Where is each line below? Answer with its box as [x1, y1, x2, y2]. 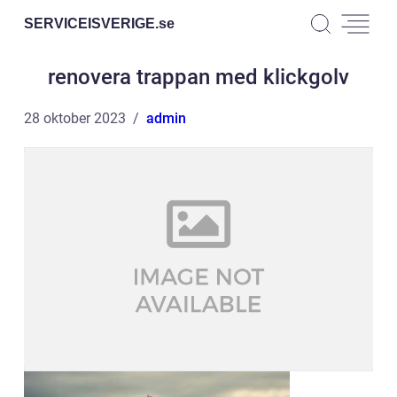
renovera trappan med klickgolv [48, 65, 349, 90]
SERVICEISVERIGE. [24, 15, 159, 31]
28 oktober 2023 [24, 110, 126, 127]
